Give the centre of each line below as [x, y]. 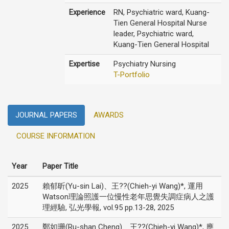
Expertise [84, 64]
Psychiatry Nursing [145, 64]
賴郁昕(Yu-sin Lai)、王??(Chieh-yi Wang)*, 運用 [123, 186]
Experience [87, 12]
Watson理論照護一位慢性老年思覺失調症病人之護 [128, 197]
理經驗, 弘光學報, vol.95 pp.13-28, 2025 [108, 208]
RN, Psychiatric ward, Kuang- [162, 12]
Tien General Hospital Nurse [160, 23]
